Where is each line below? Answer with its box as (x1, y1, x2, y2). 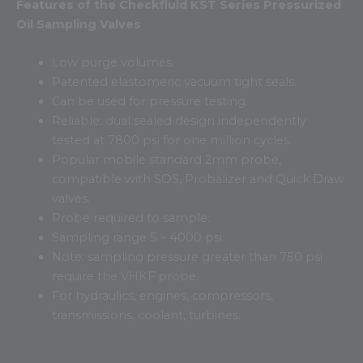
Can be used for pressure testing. (51, 93, 248, 109)
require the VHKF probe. (51, 268, 199, 284)
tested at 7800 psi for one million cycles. (51, 132, 292, 147)
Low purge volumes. (51, 54, 174, 70)
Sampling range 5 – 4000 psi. (51, 229, 224, 245)
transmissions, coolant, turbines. (51, 307, 241, 322)
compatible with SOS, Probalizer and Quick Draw (51, 171, 344, 186)
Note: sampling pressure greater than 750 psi (51, 249, 322, 264)
